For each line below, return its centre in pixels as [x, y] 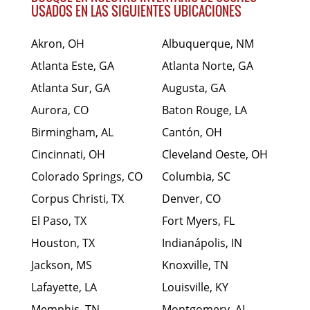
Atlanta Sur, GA [71, 88]
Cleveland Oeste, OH [215, 155]
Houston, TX [63, 243]
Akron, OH [58, 44]
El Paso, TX [59, 221]
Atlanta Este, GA [73, 66]
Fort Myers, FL [198, 221]
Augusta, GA [194, 88]
